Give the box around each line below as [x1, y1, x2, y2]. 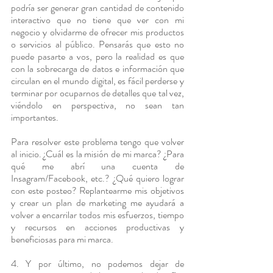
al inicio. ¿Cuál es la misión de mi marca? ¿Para [11, 147, 184, 161]
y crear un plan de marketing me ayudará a [11, 196, 184, 210]
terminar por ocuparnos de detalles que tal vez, [11, 86, 184, 101]
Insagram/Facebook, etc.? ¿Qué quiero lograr [11, 171, 184, 186]
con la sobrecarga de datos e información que [11, 62, 184, 76]
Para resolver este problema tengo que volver [11, 135, 184, 149]
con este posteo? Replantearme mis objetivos [11, 183, 184, 198]
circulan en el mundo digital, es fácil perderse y [11, 74, 184, 88]
